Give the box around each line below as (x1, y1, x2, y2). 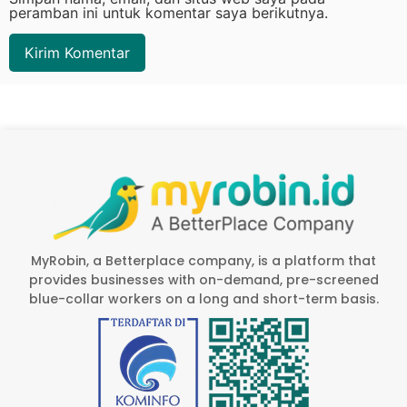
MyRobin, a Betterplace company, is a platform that (31, 252, 376, 271)
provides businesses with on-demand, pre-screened (28, 271, 379, 290)
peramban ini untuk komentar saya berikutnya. (9, 4, 328, 23)
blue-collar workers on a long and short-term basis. (28, 290, 379, 309)
